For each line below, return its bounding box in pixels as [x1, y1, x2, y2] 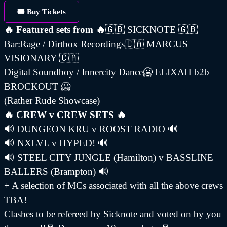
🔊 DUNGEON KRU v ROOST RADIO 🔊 [4, 124, 178, 135]
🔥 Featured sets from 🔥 [4, 24, 105, 35]
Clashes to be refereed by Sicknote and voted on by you [4, 209, 221, 220]
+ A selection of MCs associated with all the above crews [4, 180, 223, 192]
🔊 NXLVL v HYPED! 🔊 [4, 138, 108, 149]
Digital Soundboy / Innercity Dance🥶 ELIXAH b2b [4, 67, 209, 78]
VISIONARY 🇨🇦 [4, 53, 79, 64]
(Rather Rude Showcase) [4, 95, 102, 106]
